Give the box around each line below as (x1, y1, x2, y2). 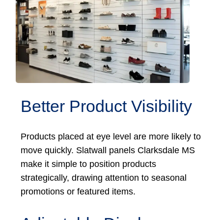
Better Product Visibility (21, 96, 192, 115)
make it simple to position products (21, 159, 157, 169)
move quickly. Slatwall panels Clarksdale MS (21, 145, 195, 155)
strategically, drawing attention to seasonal (21, 172, 187, 183)
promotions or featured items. (21, 186, 136, 196)
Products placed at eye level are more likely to (21, 131, 201, 141)
